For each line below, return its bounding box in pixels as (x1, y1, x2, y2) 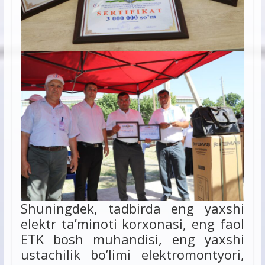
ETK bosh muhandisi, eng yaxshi (20, 230, 245, 248)
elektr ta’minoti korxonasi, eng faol (20, 214, 245, 232)
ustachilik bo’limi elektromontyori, (20, 245, 245, 263)
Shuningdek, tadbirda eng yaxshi (20, 199, 245, 217)
